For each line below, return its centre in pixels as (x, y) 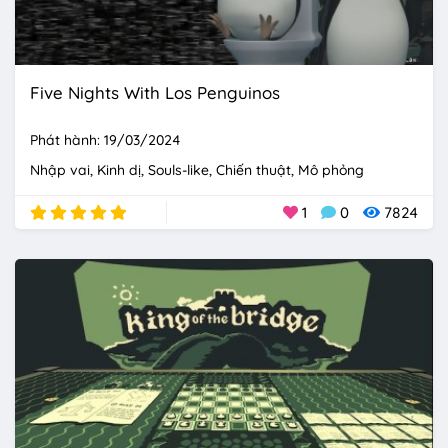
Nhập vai (60, 169)
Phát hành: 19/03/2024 (105, 139)
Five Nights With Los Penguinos (155, 92)
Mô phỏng (331, 169)
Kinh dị (119, 169)
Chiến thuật (253, 169)
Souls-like (178, 169)
